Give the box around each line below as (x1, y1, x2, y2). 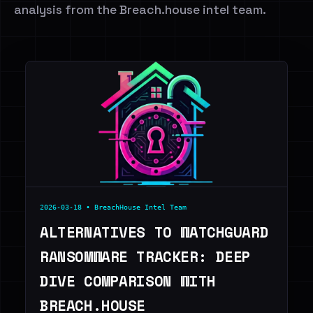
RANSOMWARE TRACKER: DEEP (40, 246, 252, 268)
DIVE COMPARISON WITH (40, 270, 216, 292)
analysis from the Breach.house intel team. (14, 2, 266, 17)
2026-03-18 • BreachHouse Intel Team (40, 203, 187, 211)
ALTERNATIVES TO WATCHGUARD (40, 221, 269, 243)
